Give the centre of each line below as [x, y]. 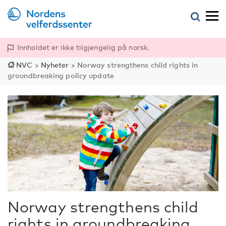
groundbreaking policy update [61, 75]
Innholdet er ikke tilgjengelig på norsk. [83, 47]
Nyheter [55, 65]
